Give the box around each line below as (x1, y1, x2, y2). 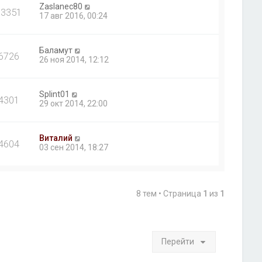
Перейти (161, 237, 195, 247)
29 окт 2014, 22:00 (39, 99, 108, 109)
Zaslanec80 (39, 2, 83, 12)
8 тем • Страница (136, 189, 204, 199)
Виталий (39, 133, 73, 143)
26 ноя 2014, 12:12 (39, 55, 109, 65)
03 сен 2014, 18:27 (39, 143, 109, 153)
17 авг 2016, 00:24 (39, 11, 108, 21)
